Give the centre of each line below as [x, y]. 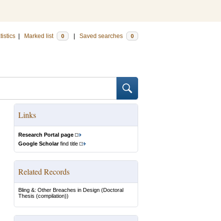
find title [68, 144]
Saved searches [102, 36]
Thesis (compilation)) [43, 196]
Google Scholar [38, 144]
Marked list [39, 36]
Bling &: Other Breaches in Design [59, 190]
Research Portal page [46, 135]
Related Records [44, 171]
